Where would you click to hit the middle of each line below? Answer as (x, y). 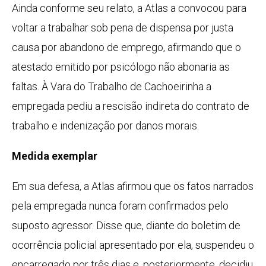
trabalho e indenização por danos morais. (105, 126)
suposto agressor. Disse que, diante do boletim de (126, 226)
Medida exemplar (55, 156)
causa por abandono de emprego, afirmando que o (126, 47)
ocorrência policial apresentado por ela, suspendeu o (133, 245)
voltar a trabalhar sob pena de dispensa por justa (123, 28)
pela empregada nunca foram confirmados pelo (120, 206)
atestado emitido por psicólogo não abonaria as (121, 67)
